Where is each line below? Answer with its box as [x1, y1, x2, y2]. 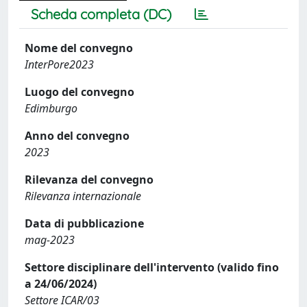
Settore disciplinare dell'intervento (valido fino [25, 260, 279, 275]
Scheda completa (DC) [31, 5, 171, 23]
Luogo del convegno [25, 84, 134, 99]
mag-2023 [25, 232, 75, 247]
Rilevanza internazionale [25, 188, 141, 204]
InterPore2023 [25, 57, 94, 72]
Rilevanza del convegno [25, 172, 153, 187]
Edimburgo [25, 101, 77, 116]
